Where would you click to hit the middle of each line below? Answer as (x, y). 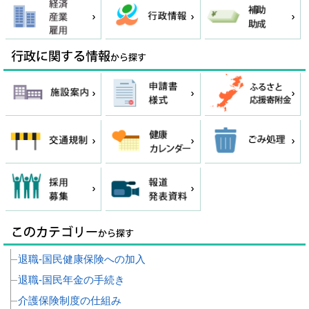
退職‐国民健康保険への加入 (82, 259)
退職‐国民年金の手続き (71, 280)
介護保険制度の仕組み (70, 301)
